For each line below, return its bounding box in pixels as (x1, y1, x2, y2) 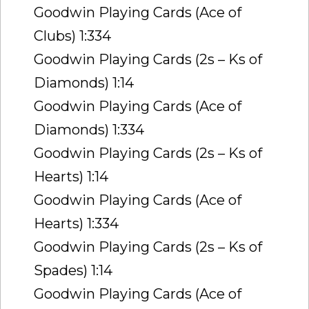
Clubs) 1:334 (34, 27, 111, 44)
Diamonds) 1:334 (34, 121, 144, 138)
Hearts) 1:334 (34, 215, 119, 232)
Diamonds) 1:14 (34, 74, 134, 91)
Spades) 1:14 (34, 261, 112, 279)
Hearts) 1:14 (34, 168, 108, 185)
